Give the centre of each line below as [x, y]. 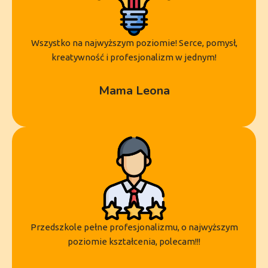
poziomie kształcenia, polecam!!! [134, 241]
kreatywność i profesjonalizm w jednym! [134, 57]
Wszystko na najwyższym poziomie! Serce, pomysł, [134, 42]
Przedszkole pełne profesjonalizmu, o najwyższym [134, 227]
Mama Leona [134, 90]
